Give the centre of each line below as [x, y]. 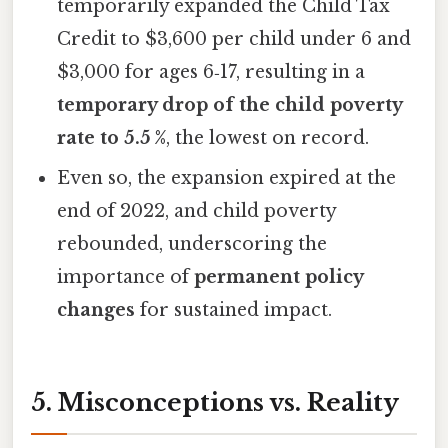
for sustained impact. [234, 309]
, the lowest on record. [268, 137]
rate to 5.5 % [112, 137]
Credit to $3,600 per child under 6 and [234, 38]
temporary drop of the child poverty [230, 104]
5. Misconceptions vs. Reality [215, 402]
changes [96, 309]
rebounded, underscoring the [192, 243]
